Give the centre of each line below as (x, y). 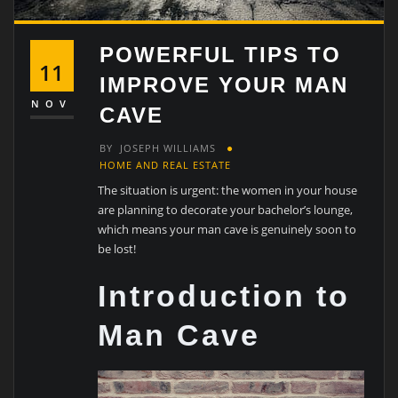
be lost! (117, 248)
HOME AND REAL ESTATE (166, 165)
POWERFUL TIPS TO (221, 54)
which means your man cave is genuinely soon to (227, 229)
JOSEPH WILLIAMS (168, 148)
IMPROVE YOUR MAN (224, 84)
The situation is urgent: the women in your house (228, 190)
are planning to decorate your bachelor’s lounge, (226, 209)
